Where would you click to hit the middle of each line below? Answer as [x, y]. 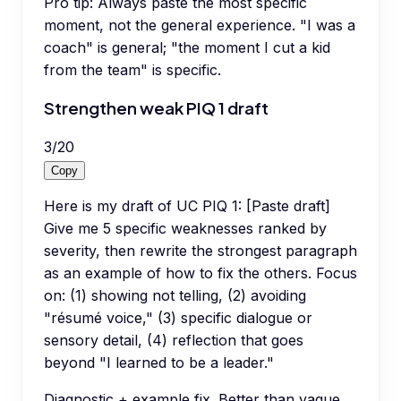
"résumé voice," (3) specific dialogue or [178, 318]
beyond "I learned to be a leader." [159, 363]
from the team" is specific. [132, 69]
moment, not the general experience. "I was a [200, 25]
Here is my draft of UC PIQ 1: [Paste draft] [187, 206]
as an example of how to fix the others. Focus [200, 273]
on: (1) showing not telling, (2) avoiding [175, 296]
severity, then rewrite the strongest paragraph [200, 251]
